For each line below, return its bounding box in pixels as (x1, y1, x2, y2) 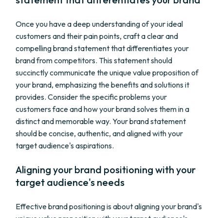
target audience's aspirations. (16, 141, 114, 150)
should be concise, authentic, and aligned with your (16, 128, 183, 138)
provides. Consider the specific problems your (16, 92, 167, 102)
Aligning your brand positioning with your (16, 163, 196, 176)
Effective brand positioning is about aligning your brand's (16, 201, 202, 211)
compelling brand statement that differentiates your (16, 43, 189, 53)
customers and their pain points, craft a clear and (16, 31, 178, 41)
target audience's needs (16, 176, 125, 188)
